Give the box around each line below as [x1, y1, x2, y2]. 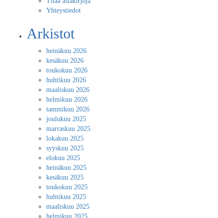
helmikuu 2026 [46, 96, 88, 103]
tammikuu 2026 [46, 106, 90, 113]
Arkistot [27, 25, 74, 41]
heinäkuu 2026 [46, 47, 87, 54]
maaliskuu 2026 [46, 86, 90, 93]
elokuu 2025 [46, 154, 80, 162]
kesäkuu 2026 [46, 57, 84, 64]
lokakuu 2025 [46, 135, 84, 142]
